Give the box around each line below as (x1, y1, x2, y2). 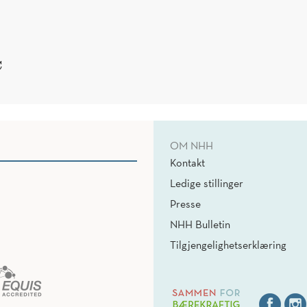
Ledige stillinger (170, 176, 243, 191)
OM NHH (170, 138, 213, 153)
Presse (170, 197, 201, 211)
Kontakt (170, 156, 205, 170)
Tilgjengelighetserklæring (170, 238, 286, 252)
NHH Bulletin (170, 217, 230, 232)
